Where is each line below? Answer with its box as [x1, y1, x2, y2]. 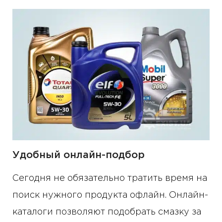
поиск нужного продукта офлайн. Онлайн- [12, 191, 208, 200]
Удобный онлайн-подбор [12, 151, 145, 160]
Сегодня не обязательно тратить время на [12, 174, 207, 183]
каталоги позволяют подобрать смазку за [12, 208, 201, 217]
